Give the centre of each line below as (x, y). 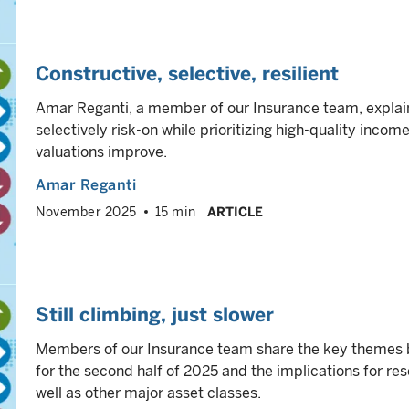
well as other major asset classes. (148, 393)
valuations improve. (101, 152)
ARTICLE (235, 212)
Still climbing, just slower (155, 315)
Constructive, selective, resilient (187, 73)
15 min (175, 212)
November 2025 (86, 212)
